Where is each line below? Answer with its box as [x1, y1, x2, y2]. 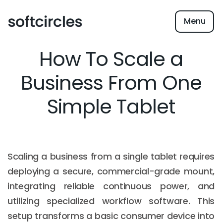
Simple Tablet [47, 93, 175, 120]
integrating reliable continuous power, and [7, 180, 215, 192]
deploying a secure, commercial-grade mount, [7, 165, 215, 177]
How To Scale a [39, 45, 183, 73]
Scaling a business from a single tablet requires [7, 150, 215, 163]
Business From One [20, 69, 202, 97]
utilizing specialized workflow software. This [7, 195, 215, 207]
